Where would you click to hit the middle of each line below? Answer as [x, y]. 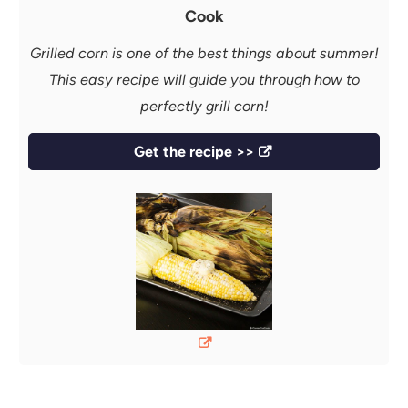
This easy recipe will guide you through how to [204, 79]
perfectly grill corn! [204, 106]
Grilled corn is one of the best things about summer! [204, 53]
